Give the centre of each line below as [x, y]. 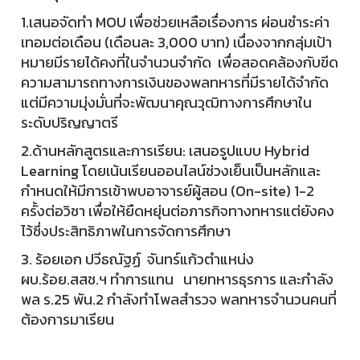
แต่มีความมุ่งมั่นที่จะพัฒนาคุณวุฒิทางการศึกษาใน [166, 102]
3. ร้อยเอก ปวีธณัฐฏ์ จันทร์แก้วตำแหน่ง [137, 259]
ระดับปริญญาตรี [71, 123]
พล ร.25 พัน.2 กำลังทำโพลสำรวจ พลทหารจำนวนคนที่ [179, 299]
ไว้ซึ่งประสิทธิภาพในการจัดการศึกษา [127, 231]
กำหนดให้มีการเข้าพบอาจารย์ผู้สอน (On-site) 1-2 [168, 191]
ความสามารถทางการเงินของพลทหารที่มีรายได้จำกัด [175, 82]
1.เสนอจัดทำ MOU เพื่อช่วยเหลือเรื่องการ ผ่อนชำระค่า [175, 22]
